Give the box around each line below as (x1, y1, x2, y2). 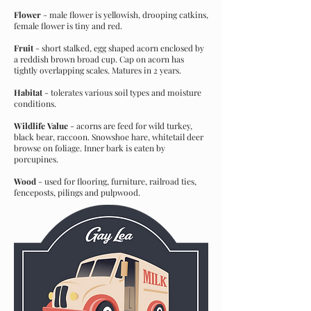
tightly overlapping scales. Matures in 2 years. (14, 65, 181, 76)
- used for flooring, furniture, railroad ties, (36, 176, 196, 187)
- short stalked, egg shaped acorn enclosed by (33, 42, 204, 53)
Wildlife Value (14, 120, 68, 131)
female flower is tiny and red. (14, 20, 122, 31)
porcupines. (14, 153, 58, 165)
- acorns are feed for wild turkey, (68, 120, 192, 131)
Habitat (14, 87, 42, 98)
